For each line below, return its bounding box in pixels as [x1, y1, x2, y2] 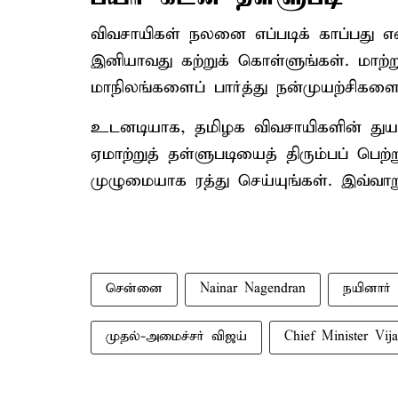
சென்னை [106, 281, 163, 297]
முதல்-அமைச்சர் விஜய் [106, 329, 247, 345]
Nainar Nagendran [200, 281, 306, 297]
